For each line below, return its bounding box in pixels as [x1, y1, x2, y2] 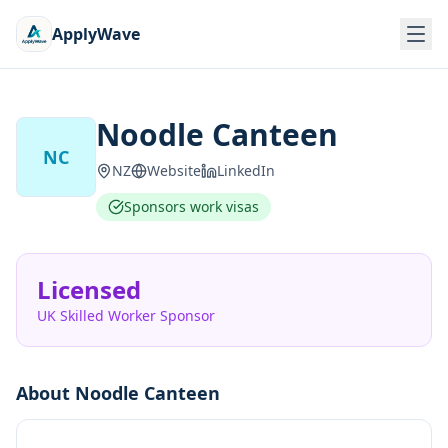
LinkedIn [217, 161, 275, 180]
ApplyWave [52, 23, 140, 45]
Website [147, 161, 201, 180]
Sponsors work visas [124, 197, 259, 216]
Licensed [37, 273, 141, 306]
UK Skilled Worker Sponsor [37, 306, 215, 325]
